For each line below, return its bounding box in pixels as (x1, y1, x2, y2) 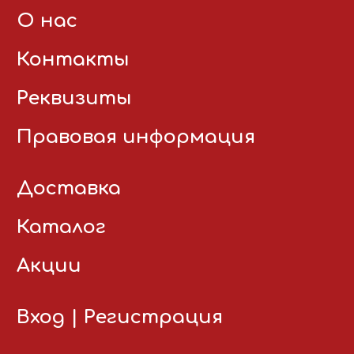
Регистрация (84, 307, 223, 328)
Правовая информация (17, 126, 255, 148)
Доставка (17, 178, 121, 199)
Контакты (17, 49, 130, 70)
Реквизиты (17, 88, 132, 109)
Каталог (17, 217, 106, 238)
